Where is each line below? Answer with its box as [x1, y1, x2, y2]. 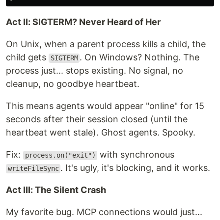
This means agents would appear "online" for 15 [6, 101, 204, 111]
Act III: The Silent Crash [6, 185, 106, 195]
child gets [6, 52, 49, 63]
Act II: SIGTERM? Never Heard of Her [6, 17, 161, 27]
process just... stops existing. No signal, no [6, 65, 183, 76]
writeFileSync [7, 165, 59, 173]
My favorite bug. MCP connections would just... [6, 207, 202, 218]
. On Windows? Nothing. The [80, 52, 200, 63]
